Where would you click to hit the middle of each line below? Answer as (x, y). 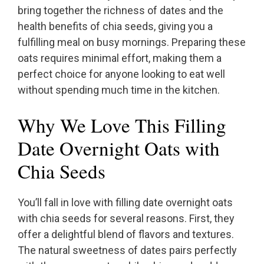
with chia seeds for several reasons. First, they (126, 219)
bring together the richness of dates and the (121, 11)
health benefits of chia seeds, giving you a (115, 27)
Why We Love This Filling (122, 125)
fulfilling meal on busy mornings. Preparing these (132, 42)
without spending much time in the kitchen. (119, 90)
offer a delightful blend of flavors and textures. (126, 235)
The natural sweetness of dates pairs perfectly (127, 250)
